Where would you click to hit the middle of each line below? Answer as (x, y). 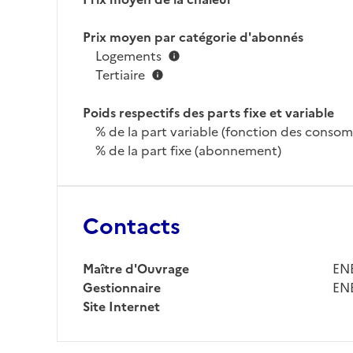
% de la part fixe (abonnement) (188, 150)
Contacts (132, 226)
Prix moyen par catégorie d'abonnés (193, 37)
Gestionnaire (122, 288)
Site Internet (121, 307)
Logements (128, 56)
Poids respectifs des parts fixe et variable (208, 113)
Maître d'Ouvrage (136, 269)
